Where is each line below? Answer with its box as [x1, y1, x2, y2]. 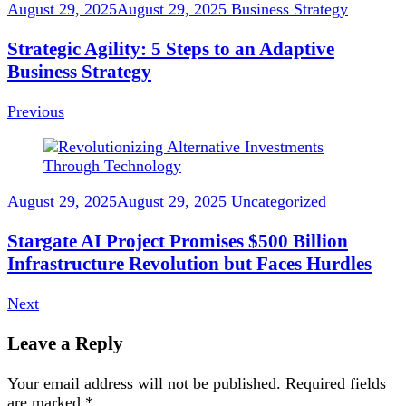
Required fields [285, 373, 386, 392]
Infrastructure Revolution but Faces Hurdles [7, 252, 372, 275]
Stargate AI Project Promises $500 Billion [7, 229, 348, 252]
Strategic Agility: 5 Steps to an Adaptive [7, 37, 334, 60]
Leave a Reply [7, 332, 123, 354]
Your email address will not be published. [7, 373, 281, 392]
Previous [7, 101, 64, 121]
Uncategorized [231, 191, 326, 210]
